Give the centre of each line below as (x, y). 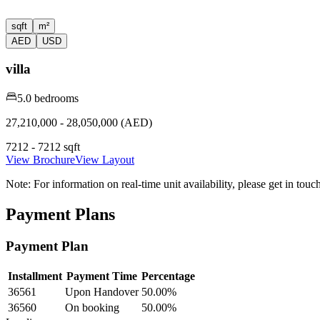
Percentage (168, 276)
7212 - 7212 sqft (43, 147)
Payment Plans (60, 214)
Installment (35, 276)
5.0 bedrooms (48, 99)
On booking (92, 307)
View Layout (105, 160)
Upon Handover (102, 291)
